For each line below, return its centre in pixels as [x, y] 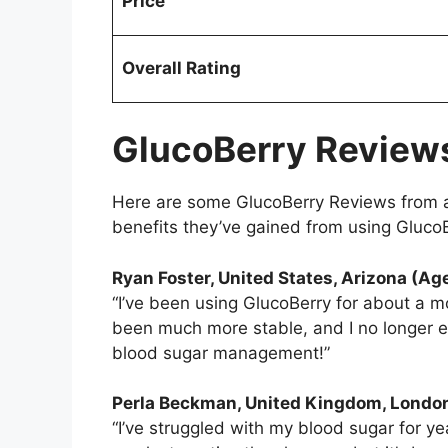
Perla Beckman [174, 403]
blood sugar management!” [221, 352]
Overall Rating [181, 67]
